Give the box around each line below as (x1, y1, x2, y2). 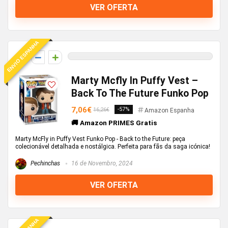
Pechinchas (29, 160, 60, 167)
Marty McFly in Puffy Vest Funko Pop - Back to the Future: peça (15, 135, 185, 142)
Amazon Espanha (145, 107, 194, 114)
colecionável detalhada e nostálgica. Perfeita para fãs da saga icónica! (15, 143, 210, 150)
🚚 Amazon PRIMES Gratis (71, 119, 157, 127)
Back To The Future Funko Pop (71, 88, 209, 99)
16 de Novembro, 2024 (70, 160, 133, 167)
